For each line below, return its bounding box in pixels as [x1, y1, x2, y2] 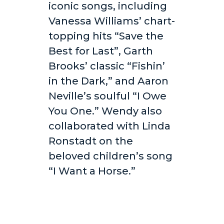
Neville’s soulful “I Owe [48, 90, 166, 102]
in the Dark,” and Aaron [48, 75, 168, 87]
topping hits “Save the [48, 30, 163, 42]
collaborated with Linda [48, 120, 170, 132]
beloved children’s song [48, 150, 172, 162]
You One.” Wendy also [48, 105, 162, 117]
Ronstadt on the [48, 135, 133, 147]
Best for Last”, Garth [48, 45, 153, 57]
